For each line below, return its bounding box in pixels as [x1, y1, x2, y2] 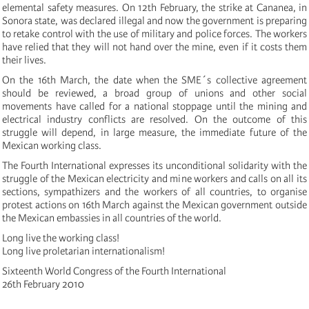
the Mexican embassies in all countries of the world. [2, 212, 221, 225]
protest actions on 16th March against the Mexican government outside [2, 199, 307, 212]
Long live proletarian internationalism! [2, 245, 165, 258]
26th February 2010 [2, 278, 84, 291]
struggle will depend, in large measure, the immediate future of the [2, 126, 307, 139]
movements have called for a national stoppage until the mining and [2, 100, 307, 113]
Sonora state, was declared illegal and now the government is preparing [2, 14, 307, 28]
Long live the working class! [2, 232, 119, 245]
